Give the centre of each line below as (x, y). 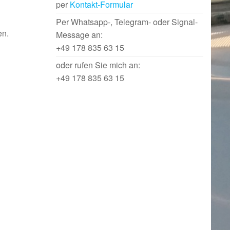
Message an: (79, 35)
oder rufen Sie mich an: (98, 65)
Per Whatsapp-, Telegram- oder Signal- (127, 22)
